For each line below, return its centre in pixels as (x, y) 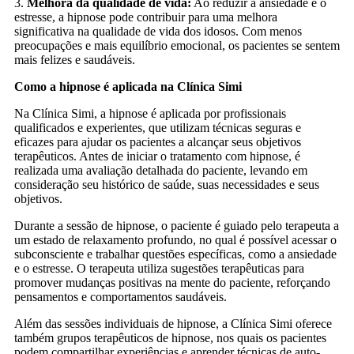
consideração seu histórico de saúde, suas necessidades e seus (167, 184)
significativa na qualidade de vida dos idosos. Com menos (158, 31)
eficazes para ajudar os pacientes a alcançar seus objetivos (158, 141)
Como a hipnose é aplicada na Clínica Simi (128, 86)
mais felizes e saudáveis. (75, 59)
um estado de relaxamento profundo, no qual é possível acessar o (175, 239)
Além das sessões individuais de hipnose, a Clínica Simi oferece (173, 323)
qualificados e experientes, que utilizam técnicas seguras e (158, 127)
